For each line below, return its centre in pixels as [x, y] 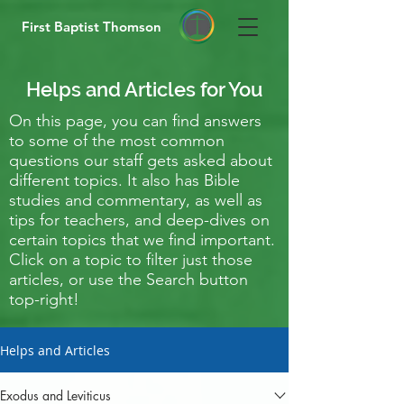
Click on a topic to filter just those [131, 260]
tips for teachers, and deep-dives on [139, 220]
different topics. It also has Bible [124, 180]
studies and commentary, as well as [136, 200]
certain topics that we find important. [142, 240]
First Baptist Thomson [92, 27]
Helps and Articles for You [144, 89]
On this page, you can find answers [135, 121]
